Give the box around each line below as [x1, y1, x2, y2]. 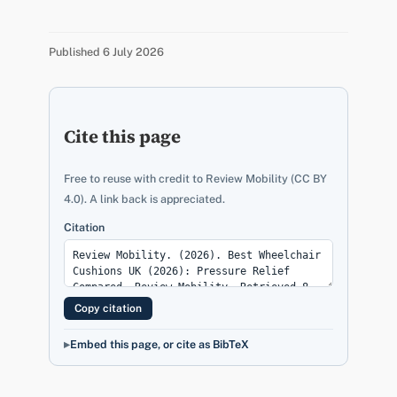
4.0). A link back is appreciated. [63, 191, 225, 206]
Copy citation [74, 301, 142, 315]
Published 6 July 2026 [48, 44, 164, 58]
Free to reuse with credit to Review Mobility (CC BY [63, 171, 327, 185]
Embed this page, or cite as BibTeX [69, 337, 249, 351]
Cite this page [63, 123, 181, 149]
